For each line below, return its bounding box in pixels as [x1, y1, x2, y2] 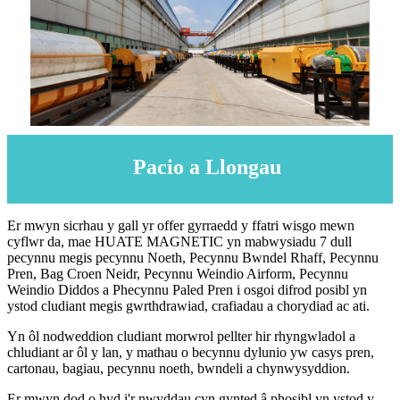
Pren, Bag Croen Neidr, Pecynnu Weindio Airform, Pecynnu [7, 266, 348, 282]
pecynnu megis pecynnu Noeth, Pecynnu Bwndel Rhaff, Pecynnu [7, 250, 379, 266]
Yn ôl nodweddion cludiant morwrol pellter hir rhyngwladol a [7, 329, 355, 345]
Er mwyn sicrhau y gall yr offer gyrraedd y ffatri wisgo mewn [7, 218, 354, 234]
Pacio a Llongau [132, 155, 281, 179]
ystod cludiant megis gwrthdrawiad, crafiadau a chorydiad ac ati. [7, 298, 370, 314]
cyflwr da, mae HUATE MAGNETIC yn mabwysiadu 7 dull [7, 234, 352, 250]
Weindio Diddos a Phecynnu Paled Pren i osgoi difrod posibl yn [7, 282, 367, 298]
